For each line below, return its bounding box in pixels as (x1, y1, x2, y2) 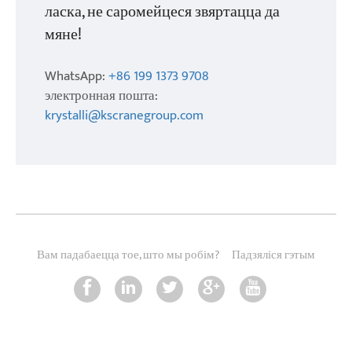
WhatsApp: (45, 64, 109, 87)
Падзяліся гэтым (231, 244, 315, 265)
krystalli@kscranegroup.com (45, 103, 204, 126)
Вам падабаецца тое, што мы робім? (37, 244, 221, 265)
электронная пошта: (45, 83, 159, 107)
